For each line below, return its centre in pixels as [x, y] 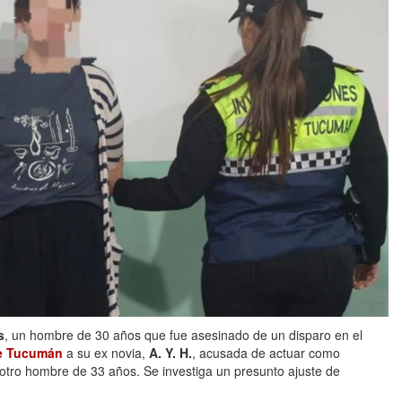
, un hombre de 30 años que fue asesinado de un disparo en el [184, 335]
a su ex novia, [106, 353]
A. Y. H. [170, 353]
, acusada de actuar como [266, 353]
